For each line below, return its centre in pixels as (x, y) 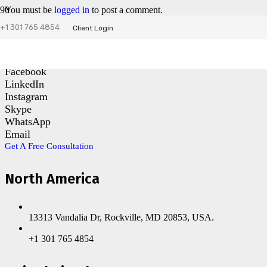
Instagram (26, 96)
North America (52, 178)
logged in (72, 10)
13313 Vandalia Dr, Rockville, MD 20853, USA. (121, 217)
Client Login (93, 28)
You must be (30, 10)
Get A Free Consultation (49, 146)
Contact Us (41, 43)
